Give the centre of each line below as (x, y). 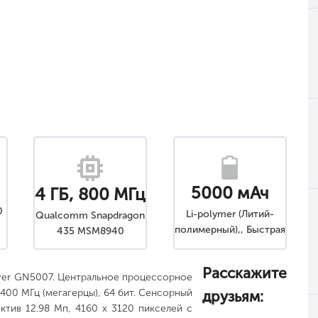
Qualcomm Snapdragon (91, 216)
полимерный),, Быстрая (230, 230)
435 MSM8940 (90, 231)
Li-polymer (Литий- (230, 214)
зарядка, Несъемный (230, 246)
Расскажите (245, 273)
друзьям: (233, 296)
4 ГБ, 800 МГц (91, 194)
